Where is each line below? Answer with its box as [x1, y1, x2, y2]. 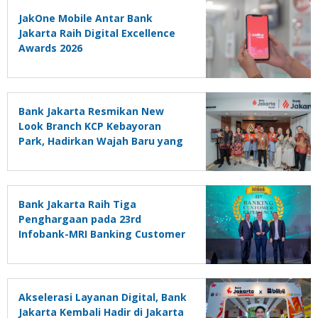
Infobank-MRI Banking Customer [18, 227, 185, 241]
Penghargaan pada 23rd [18, 212, 141, 226]
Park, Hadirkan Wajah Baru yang [18, 134, 183, 148]
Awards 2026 [18, 41, 82, 55]
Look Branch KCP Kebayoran [18, 119, 161, 133]
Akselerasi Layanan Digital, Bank [18, 290, 187, 305]
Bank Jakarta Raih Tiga [18, 197, 136, 212]
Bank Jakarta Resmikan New [18, 104, 164, 119]
